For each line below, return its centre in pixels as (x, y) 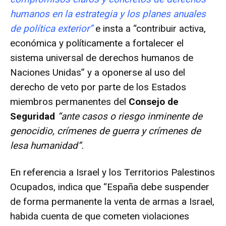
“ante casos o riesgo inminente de (130, 116)
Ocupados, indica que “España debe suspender (110, 187)
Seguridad (33, 116)
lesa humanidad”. (47, 145)
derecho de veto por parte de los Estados (98, 87)
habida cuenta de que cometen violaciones (100, 216)
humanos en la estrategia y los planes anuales (108, 14)
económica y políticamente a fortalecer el (97, 43)
